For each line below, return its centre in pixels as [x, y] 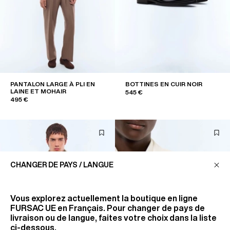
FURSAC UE [33, 208]
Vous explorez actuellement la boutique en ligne [104, 198]
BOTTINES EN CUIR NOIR [164, 84]
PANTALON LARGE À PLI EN [53, 84]
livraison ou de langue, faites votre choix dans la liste [113, 218]
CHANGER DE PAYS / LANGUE [62, 165]
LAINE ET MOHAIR [38, 91]
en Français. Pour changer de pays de [130, 208]
